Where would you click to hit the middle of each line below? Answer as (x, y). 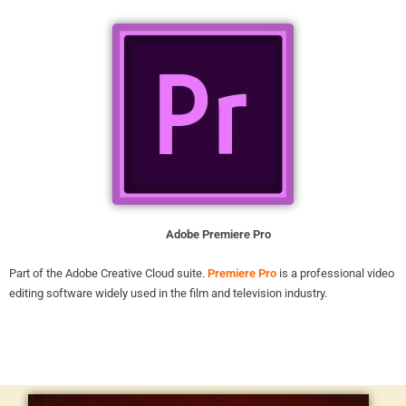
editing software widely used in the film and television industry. (168, 293)
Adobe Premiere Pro (203, 235)
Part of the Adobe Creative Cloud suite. (108, 273)
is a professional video (335, 273)
